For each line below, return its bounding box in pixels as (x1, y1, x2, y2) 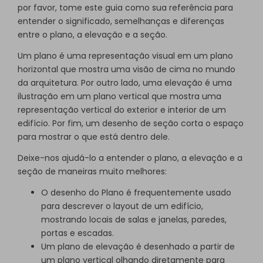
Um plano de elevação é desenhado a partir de (41, 240, 235, 252)
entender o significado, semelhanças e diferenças (18, 15, 224, 28)
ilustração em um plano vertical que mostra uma (18, 90, 221, 103)
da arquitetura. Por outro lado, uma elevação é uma (18, 77, 232, 89)
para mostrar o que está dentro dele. (18, 131, 170, 143)
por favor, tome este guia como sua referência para (18, 2, 233, 14)
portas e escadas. (41, 227, 114, 239)
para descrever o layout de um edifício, (41, 200, 203, 212)
